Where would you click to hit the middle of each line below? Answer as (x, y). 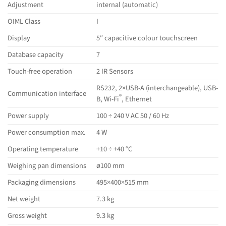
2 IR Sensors (115, 71)
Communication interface (47, 93)
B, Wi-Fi (108, 99)
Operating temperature (43, 149)
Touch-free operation (40, 71)
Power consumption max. (47, 132)
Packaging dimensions (42, 182)
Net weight (24, 199)
